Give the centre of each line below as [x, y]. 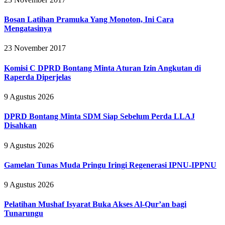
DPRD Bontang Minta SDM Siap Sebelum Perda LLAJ [99, 117]
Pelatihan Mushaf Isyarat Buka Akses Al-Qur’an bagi [95, 204]
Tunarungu [24, 213]
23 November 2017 [35, 48]
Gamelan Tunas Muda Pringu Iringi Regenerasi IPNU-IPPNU [110, 165]
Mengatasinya [28, 29]
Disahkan [20, 126]
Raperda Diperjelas [37, 77]
